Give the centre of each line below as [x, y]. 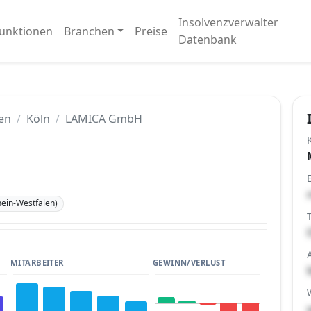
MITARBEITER [37, 262]
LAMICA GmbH [104, 119]
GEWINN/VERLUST [189, 262]
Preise [151, 31]
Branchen [89, 31]
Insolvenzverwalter [229, 22]
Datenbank [208, 40]
